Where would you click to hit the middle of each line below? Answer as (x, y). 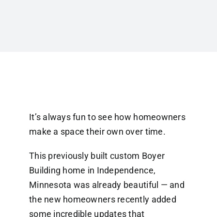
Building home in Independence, (92, 170)
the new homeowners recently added (102, 200)
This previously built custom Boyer (97, 156)
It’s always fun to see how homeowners (107, 117)
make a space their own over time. (97, 132)
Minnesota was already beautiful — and (107, 185)
